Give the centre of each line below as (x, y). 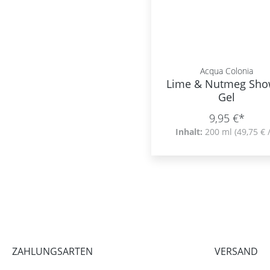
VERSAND (236, 251)
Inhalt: (190, 132)
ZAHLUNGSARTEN (52, 251)
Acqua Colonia (227, 71)
